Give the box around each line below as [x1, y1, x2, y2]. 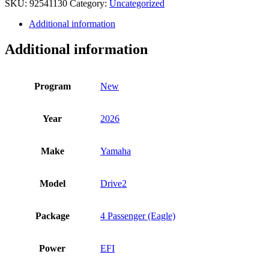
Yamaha [100, 146, 131, 157]
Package [35, 211, 70, 222]
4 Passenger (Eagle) [100, 211, 175, 222]
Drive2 [100, 178, 127, 189]
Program [34, 81, 71, 92]
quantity [4, 5, 35, 16]
